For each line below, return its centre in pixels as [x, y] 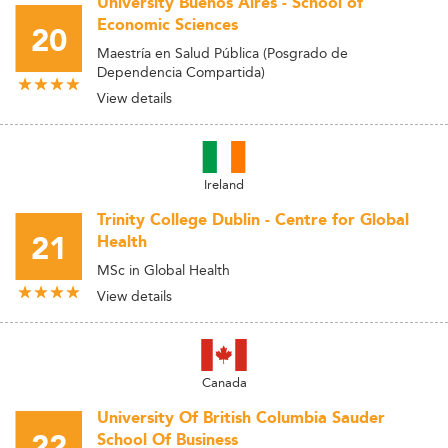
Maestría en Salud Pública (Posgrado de [222, 53]
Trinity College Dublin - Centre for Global [253, 220]
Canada [224, 382]
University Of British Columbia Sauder [241, 418]
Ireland [224, 184]
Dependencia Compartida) [181, 72]
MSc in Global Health [163, 270]
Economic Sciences [167, 25]
